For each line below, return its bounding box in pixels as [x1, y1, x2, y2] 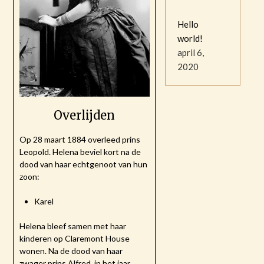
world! [177, 33, 203, 44]
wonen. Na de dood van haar [19, 246, 123, 256]
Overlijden [54, 108, 115, 123]
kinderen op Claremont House [19, 233, 130, 244]
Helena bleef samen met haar [19, 221, 127, 232]
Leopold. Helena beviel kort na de [19, 147, 141, 157]
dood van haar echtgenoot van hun [19, 159, 148, 170]
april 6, [177, 47, 204, 58]
